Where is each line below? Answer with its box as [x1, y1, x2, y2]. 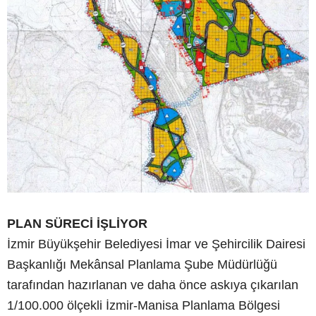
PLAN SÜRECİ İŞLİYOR [7, 217, 147, 231]
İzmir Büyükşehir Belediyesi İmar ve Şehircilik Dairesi [7, 237, 305, 252]
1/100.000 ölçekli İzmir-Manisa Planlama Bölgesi [7, 298, 280, 313]
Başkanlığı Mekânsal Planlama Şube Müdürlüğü [7, 257, 277, 272]
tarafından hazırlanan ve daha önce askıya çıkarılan [7, 278, 298, 293]
